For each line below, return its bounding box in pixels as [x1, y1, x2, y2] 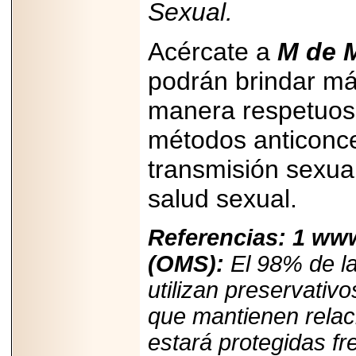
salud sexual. [148, 184, 297, 213]
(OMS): [148, 250, 230, 277]
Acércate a [148, 37, 277, 66]
